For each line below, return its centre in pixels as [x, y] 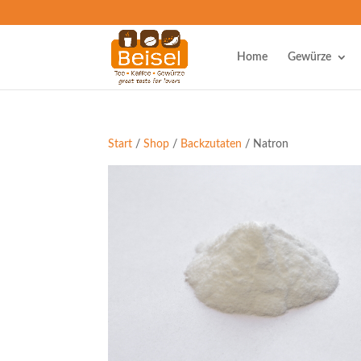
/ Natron [266, 144]
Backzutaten [212, 144]
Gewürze [309, 57]
